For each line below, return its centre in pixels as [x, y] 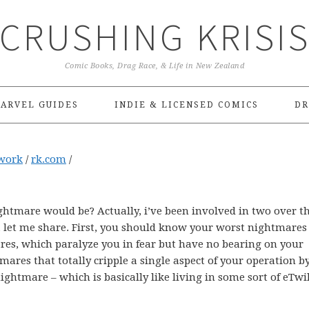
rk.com [49, 159]
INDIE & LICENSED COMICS [186, 105]
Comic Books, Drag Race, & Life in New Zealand [154, 66]
